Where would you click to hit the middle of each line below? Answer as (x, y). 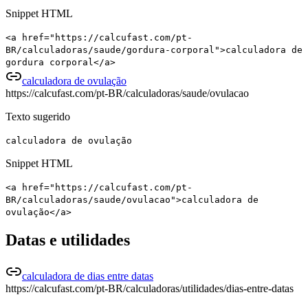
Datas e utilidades (68, 240)
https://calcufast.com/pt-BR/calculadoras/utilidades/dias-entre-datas (150, 289)
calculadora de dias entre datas (88, 276)
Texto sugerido (38, 116)
